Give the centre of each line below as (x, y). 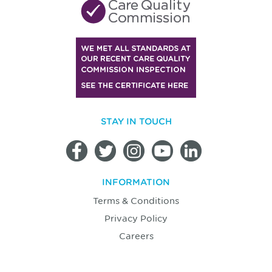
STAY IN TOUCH (136, 121)
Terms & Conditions (136, 200)
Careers (136, 236)
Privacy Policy (136, 218)
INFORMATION (136, 182)
